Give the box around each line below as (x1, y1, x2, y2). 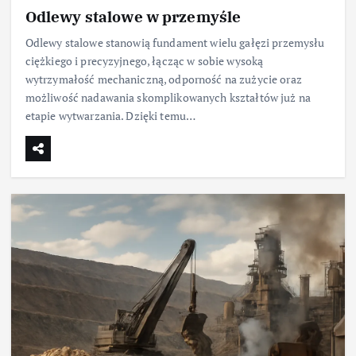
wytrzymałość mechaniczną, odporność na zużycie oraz (25, 72, 302, 87)
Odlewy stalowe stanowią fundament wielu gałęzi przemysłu (25, 35, 325, 51)
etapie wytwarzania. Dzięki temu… (25, 108, 196, 124)
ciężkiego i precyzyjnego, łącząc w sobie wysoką (25, 53, 264, 69)
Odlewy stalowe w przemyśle (25, 6, 242, 27)
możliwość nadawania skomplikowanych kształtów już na (25, 90, 311, 106)
